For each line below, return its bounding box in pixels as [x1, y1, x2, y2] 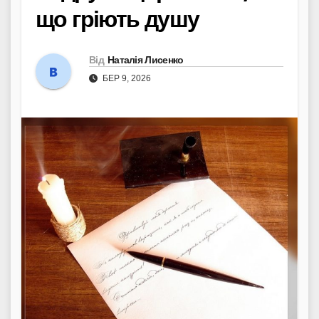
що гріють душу [36, 5, 199, 33]
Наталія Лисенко [107, 53, 184, 66]
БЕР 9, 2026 [100, 73, 151, 83]
